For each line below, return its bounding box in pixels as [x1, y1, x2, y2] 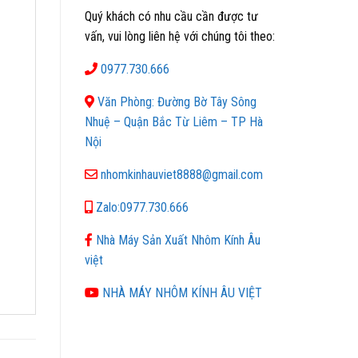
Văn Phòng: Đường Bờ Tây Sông [97, 93, 257, 109]
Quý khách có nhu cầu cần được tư [85, 8, 258, 24]
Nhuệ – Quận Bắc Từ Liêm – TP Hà [85, 113, 263, 129]
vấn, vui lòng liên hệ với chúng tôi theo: [85, 28, 275, 44]
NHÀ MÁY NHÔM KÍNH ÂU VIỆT [102, 284, 262, 300]
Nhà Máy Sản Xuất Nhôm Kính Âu [96, 232, 261, 248]
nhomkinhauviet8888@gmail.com [101, 166, 263, 182]
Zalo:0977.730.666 [96, 199, 189, 215]
